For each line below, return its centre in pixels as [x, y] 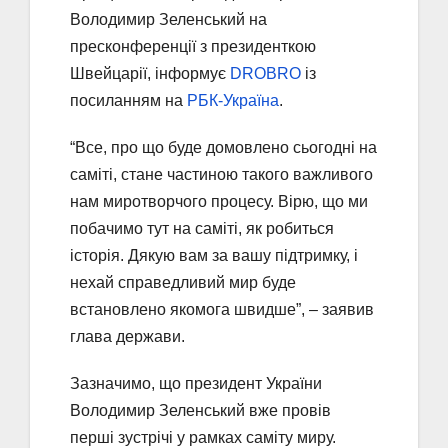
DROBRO [265, 74]
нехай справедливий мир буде [183, 283]
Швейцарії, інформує [150, 74]
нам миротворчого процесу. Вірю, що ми [219, 202]
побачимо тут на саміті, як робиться [202, 229]
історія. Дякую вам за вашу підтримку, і [214, 256]
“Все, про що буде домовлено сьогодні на [223, 148]
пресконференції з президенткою [193, 47]
